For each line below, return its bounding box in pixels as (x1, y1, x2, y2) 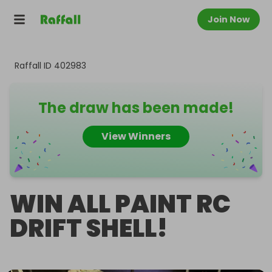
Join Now (208, 13, 250, 25)
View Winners (101, 129, 171, 143)
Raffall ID (15, 59, 54, 72)
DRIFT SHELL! (10, 211, 168, 245)
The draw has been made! (38, 98, 234, 118)
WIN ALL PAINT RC (10, 187, 231, 221)
